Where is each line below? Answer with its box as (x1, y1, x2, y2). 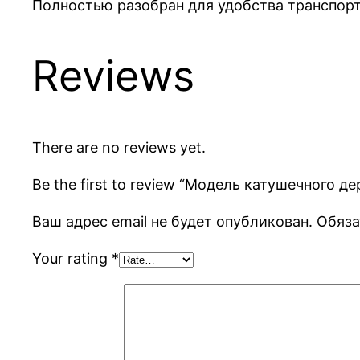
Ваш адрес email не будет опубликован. (32, 212, 313, 230)
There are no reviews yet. (32, 138, 206, 156)
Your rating (32, 249, 112, 267)
